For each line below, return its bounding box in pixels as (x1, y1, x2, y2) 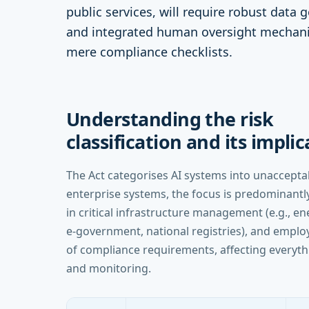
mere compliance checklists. (66, 43, 232, 60)
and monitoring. (66, 260, 151, 276)
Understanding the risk (66, 106, 274, 132)
